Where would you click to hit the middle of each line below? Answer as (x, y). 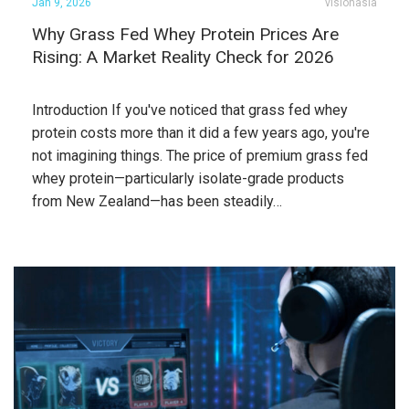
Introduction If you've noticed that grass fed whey (190, 110)
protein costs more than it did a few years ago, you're (201, 133)
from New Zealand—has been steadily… (157, 201)
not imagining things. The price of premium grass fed (200, 156)
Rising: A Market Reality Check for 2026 (183, 57)
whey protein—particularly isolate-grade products (188, 178)
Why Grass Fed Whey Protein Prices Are (185, 34)
